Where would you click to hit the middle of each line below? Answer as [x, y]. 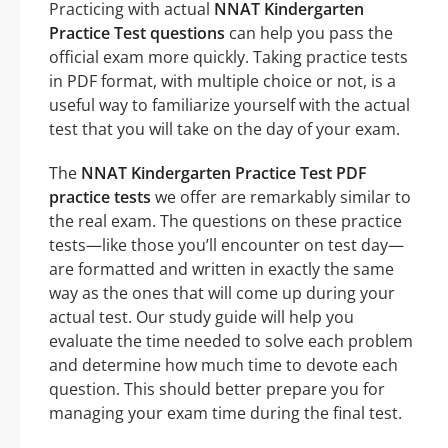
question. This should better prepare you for [217, 388]
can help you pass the [309, 32]
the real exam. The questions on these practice [225, 220]
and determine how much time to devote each [223, 364]
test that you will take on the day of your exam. [224, 128]
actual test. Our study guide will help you [201, 316]
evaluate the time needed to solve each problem [231, 340]
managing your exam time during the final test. [225, 412]
